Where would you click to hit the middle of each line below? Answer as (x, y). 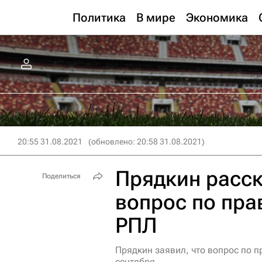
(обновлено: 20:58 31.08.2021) (146, 142)
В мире (156, 18)
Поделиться (61, 176)
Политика (99, 18)
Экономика (217, 18)
